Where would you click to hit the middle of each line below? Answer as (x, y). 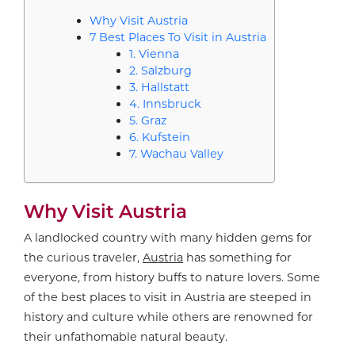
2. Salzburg (161, 71)
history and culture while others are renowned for (168, 317)
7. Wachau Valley (177, 154)
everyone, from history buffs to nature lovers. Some (172, 278)
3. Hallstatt (160, 88)
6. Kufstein (160, 137)
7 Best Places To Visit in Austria (177, 38)
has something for (237, 258)
